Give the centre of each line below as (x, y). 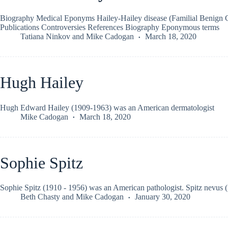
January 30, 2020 (163, 197)
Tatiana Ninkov (45, 37)
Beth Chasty (40, 197)
